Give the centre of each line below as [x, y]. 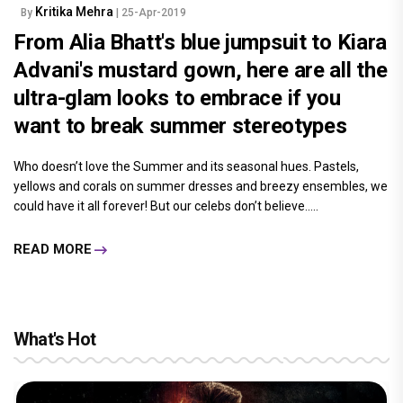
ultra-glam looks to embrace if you [177, 98]
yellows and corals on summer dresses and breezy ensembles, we [201, 186]
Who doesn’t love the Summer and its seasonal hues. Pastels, [186, 166]
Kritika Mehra [76, 11]
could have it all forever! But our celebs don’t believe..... [166, 206]
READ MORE [53, 250]
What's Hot [54, 339]
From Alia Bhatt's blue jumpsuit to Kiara [201, 42]
